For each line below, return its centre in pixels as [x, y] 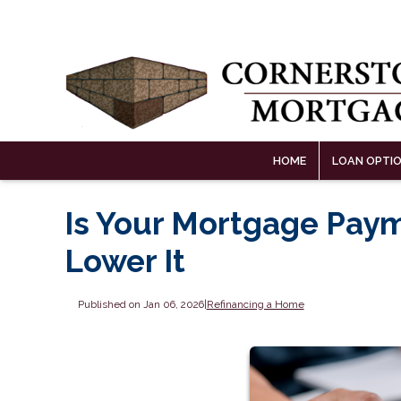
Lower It [125, 261]
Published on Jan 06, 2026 [141, 305]
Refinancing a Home [255, 305]
